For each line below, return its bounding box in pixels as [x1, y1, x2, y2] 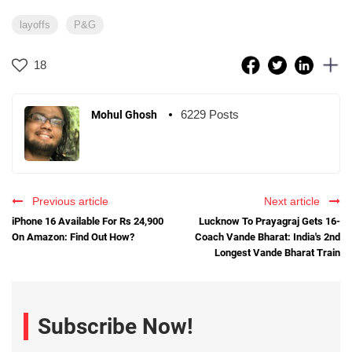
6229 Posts [181, 107, 239, 121]
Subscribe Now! [38, 313, 193, 340]
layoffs [20, 18, 50, 31]
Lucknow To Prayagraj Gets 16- [199, 214, 340, 227]
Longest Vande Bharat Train [214, 246, 340, 258]
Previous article [26, 194, 108, 207]
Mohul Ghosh [91, 108, 157, 121]
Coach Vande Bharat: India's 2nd [195, 230, 340, 243]
